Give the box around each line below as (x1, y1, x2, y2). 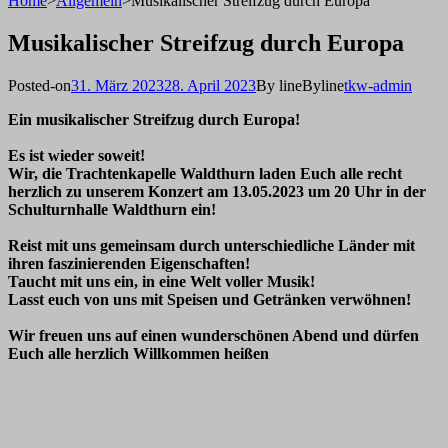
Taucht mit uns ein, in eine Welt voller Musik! (8, 272, 315, 290)
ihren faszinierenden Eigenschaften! (8, 254, 250, 272)
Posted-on (8, 76, 71, 94)
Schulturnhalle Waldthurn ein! (8, 200, 216, 218)
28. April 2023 (164, 76, 256, 94)
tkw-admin (344, 76, 412, 94)
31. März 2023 (71, 76, 164, 94)
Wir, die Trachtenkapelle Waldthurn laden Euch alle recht (8, 164, 402, 182)
